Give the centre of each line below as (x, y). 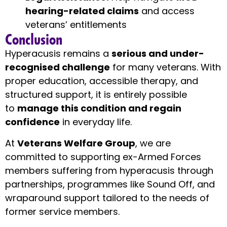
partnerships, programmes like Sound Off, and (110, 184)
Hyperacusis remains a (58, 54)
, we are (153, 143)
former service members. (62, 211)
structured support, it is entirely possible (96, 95)
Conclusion (34, 39)
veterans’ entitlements (76, 25)
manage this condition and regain (99, 108)
